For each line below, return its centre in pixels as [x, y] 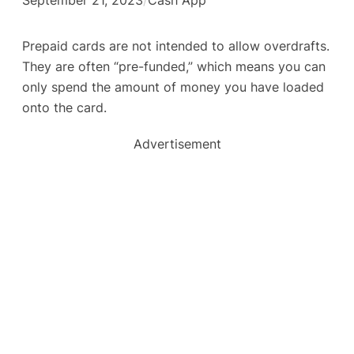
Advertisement [177, 144]
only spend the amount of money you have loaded [173, 87]
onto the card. [64, 108]
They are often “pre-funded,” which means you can [174, 67]
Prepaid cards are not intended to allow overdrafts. [176, 46]
